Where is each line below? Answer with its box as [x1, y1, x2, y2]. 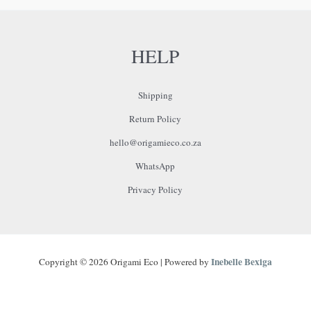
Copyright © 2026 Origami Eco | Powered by [39, 255, 211, 269]
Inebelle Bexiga [211, 255, 272, 269]
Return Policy [129, 112, 182, 126]
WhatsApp [135, 160, 176, 173]
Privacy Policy [128, 183, 183, 196]
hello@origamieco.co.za [109, 136, 201, 149]
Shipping [137, 89, 173, 102]
